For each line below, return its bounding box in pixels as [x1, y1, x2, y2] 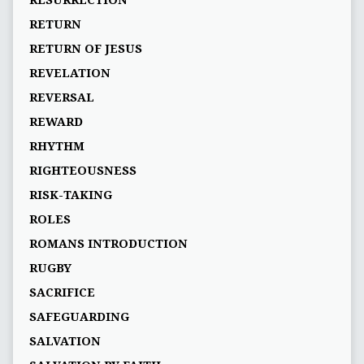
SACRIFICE [28, 286, 95, 300]
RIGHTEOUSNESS [28, 164, 136, 178]
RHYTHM [28, 140, 84, 154]
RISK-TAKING [28, 188, 112, 202]
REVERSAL [28, 91, 94, 105]
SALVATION [28, 335, 101, 349]
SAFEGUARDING [28, 310, 129, 324]
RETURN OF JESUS [28, 42, 142, 56]
